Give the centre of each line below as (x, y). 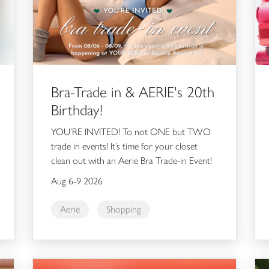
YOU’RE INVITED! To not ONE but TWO (131, 131)
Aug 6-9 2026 (77, 181)
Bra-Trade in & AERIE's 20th (132, 92)
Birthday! (77, 110)
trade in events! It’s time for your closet (124, 146)
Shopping (123, 209)
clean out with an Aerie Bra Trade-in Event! (131, 160)
